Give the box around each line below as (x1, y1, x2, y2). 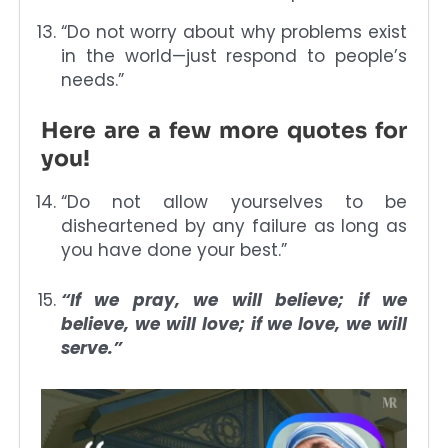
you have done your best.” (61, 238, 287, 263)
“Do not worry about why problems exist (61, 19, 407, 44)
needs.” (61, 67, 124, 92)
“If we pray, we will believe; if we (61, 287, 407, 312)
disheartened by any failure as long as (61, 214, 407, 239)
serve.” (61, 335, 122, 360)
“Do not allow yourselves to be (61, 190, 407, 215)
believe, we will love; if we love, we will (61, 311, 407, 336)
